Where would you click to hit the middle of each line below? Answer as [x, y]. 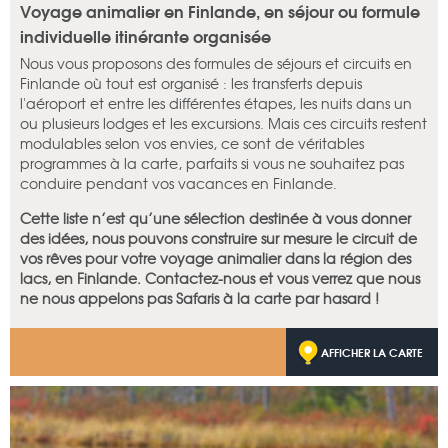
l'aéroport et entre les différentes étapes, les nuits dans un [216, 103]
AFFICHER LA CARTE [372, 352]
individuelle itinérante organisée [145, 36]
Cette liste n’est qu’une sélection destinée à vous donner [215, 218]
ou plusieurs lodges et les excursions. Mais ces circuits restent [223, 123]
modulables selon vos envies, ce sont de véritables [192, 143]
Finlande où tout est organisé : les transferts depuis [191, 83]
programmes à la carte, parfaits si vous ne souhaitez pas [212, 163]
